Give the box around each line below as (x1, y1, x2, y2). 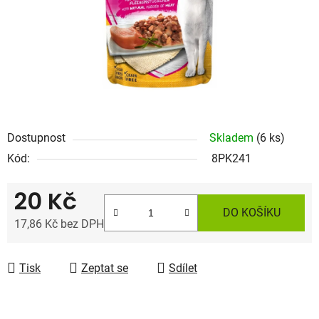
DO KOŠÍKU (222, 205, 281, 219)
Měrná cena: (14, 239, 75, 253)
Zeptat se (81, 261, 128, 275)
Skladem (209, 130, 256, 145)
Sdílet (169, 261, 197, 275)
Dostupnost (7, 130, 66, 145)
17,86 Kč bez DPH (14, 216, 104, 231)
